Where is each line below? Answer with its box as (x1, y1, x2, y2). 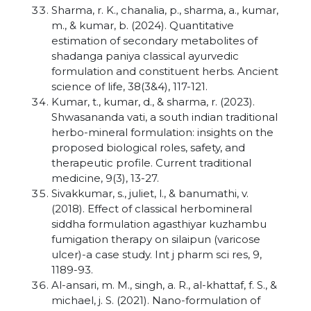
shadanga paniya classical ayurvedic (51, 49, 239, 62)
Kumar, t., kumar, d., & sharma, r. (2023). (51, 95, 255, 108)
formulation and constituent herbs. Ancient (51, 65, 278, 78)
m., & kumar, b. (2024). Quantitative (51, 19, 234, 32)
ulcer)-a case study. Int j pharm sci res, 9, (51, 248, 262, 261)
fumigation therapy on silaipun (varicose (51, 233, 260, 246)
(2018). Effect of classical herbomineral (51, 202, 252, 215)
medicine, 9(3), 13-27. (51, 171, 159, 185)
